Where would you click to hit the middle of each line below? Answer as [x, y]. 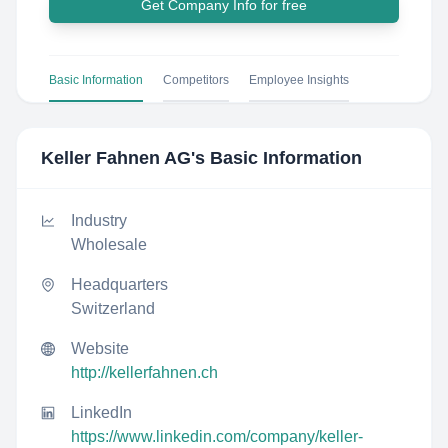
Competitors [196, 80]
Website [100, 348]
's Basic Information [276, 158]
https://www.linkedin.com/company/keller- [217, 436]
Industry [99, 220]
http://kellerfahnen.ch [144, 372]
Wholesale [109, 244]
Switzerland [113, 308]
